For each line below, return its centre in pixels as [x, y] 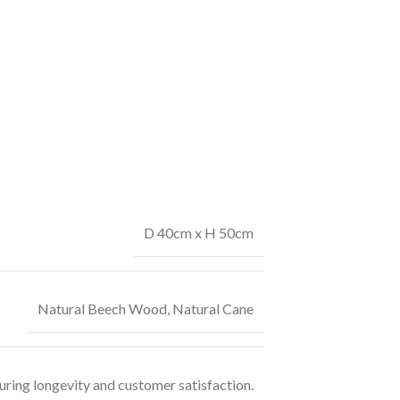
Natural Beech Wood [102, 308]
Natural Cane [213, 308]
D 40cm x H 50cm [199, 232]
